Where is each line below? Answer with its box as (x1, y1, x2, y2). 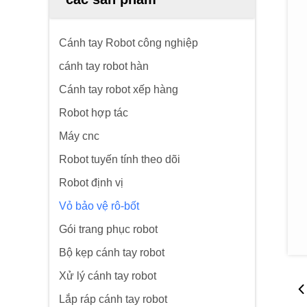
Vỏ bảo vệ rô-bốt (59, 200, 139, 212)
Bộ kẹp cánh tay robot (59, 247, 164, 258)
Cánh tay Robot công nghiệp (59, 37, 198, 49)
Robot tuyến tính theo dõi (59, 153, 180, 165)
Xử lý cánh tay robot (59, 270, 156, 282)
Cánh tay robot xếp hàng (59, 84, 178, 95)
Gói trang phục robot (59, 223, 158, 235)
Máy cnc (59, 130, 99, 142)
